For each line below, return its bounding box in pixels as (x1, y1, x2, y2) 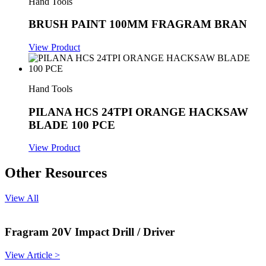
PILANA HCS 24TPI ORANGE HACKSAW (28, 105, 248, 118)
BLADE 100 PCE (28, 118, 115, 131)
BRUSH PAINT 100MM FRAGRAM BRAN (28, 18, 247, 31)
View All (5, 193, 39, 204)
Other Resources (5, 165, 107, 181)
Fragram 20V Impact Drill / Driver (5, 226, 175, 238)
